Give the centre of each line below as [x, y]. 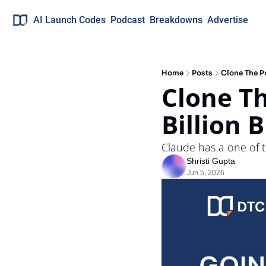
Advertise [228, 20]
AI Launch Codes [69, 20]
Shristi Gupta [211, 161]
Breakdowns [176, 20]
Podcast [128, 20]
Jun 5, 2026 [205, 173]
